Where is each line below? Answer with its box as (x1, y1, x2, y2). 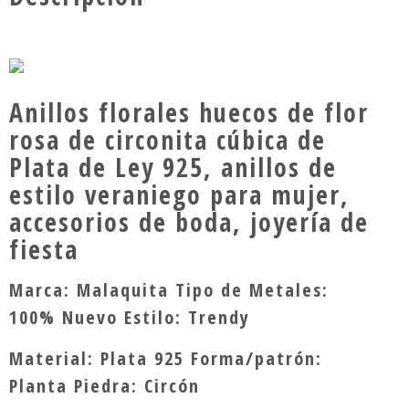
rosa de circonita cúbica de (9, 122, 326, 157)
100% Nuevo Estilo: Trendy (9, 305, 250, 330)
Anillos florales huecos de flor (9, 95, 369, 130)
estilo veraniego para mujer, (9, 177, 350, 212)
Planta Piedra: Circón (9, 373, 200, 398)
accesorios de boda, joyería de (9, 204, 369, 239)
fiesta (9, 232, 79, 267)
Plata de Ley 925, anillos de (9, 150, 337, 184)
